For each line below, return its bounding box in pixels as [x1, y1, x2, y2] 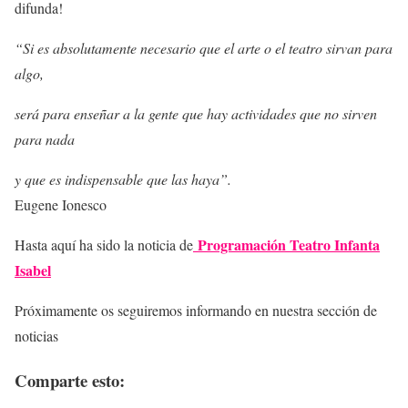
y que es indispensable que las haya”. [15, 169, 231, 189]
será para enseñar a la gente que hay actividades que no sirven [15, 104, 377, 123]
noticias [15, 326, 58, 345]
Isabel [15, 260, 51, 280]
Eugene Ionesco [15, 195, 107, 214]
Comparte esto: [15, 367, 125, 393]
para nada [15, 129, 79, 148]
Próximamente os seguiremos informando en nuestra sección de [15, 301, 377, 320]
